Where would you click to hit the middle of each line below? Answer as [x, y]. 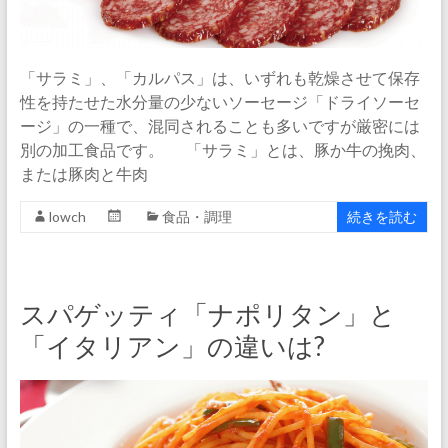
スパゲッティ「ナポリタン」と [207, 314]
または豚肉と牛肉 [83, 174]
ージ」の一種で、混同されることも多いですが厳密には [219, 126]
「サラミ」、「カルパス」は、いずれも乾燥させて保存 [219, 78]
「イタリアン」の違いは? [172, 346]
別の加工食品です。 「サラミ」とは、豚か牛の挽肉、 [222, 150]
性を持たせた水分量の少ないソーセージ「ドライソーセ [219, 102]
